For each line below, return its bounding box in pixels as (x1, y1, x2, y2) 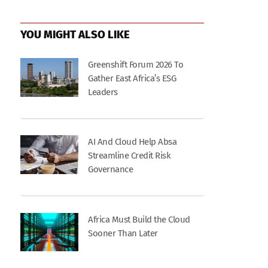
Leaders (88, 87, 118, 98)
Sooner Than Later (88, 227, 158, 239)
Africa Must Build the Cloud (88, 214, 190, 225)
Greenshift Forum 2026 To (88, 59, 184, 71)
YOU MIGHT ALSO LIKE (20, 28, 130, 41)
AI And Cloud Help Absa (88, 136, 177, 148)
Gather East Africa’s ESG (88, 73, 176, 84)
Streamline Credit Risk (88, 150, 171, 162)
